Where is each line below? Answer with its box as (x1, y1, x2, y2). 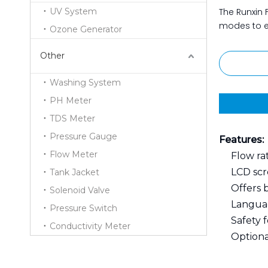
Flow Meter (50, 149, 98, 160)
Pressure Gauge (50, 131, 117, 142)
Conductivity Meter (50, 221, 130, 232)
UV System (50, 6, 97, 17)
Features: (219, 134, 264, 145)
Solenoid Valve (50, 185, 110, 196)
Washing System (50, 77, 121, 88)
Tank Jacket (50, 167, 99, 178)
